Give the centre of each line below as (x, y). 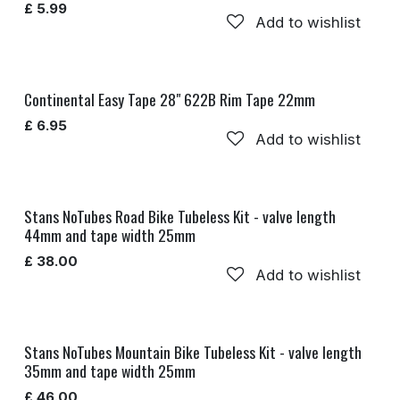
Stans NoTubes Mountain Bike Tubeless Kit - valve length (193, 351)
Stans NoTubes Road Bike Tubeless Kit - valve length (180, 216)
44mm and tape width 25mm (110, 234)
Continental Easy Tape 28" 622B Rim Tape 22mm (170, 99)
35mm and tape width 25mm (110, 370)
